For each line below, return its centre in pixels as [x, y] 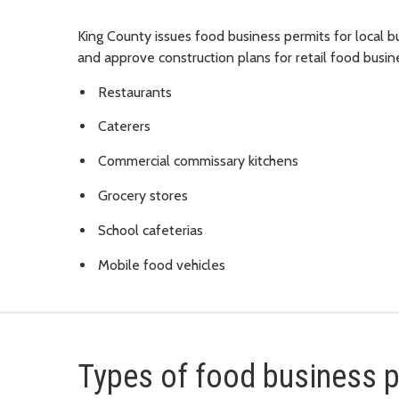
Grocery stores [143, 196]
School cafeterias [151, 230]
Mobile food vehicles [162, 265]
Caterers [124, 126]
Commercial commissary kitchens [198, 161]
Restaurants [135, 92]
